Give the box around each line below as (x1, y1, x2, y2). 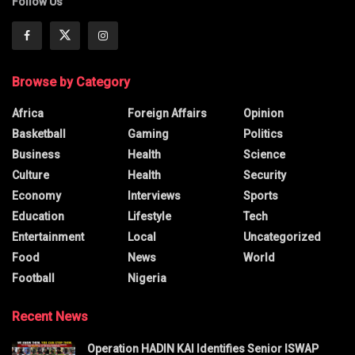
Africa (12, 106, 44, 120)
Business (12, 147, 60, 161)
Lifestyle (128, 209, 171, 223)
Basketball (12, 127, 66, 140)
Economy (12, 189, 61, 202)
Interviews (128, 189, 181, 202)
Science (243, 147, 285, 161)
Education (12, 209, 64, 223)
